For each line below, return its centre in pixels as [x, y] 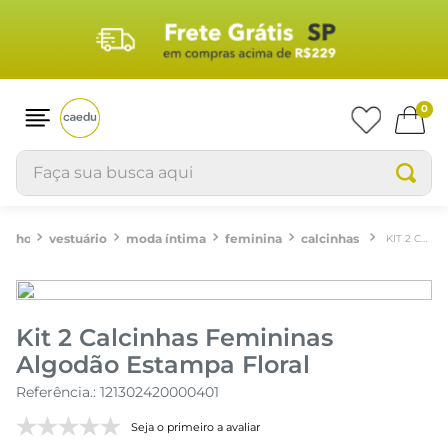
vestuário [78, 238]
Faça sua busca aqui [96, 158]
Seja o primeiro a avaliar [195, 427]
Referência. [54, 391]
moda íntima [166, 238]
